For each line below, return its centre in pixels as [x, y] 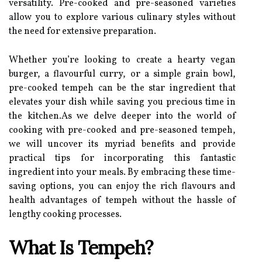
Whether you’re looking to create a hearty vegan [122, 60]
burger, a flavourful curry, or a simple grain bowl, [122, 74]
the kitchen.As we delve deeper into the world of [122, 116]
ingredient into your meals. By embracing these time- [122, 173]
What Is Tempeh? [81, 248]
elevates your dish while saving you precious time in [122, 102]
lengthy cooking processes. [65, 215]
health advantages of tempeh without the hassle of [122, 201]
